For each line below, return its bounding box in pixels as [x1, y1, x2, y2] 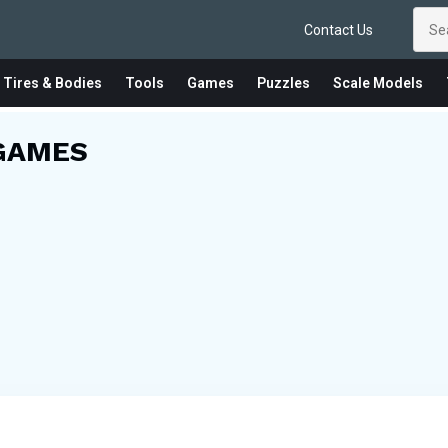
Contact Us [304, 21, 374, 38]
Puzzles [256, 75, 310, 91]
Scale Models [332, 75, 423, 91]
